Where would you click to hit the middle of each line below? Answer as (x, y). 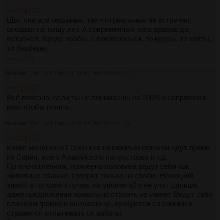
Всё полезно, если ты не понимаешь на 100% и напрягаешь (107, 98)
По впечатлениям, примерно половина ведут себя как (98, 166)
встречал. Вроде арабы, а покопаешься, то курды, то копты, (109, 39)
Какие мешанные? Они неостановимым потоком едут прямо (108, 148)
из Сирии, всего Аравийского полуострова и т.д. (87, 157)
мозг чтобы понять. (39, 107)
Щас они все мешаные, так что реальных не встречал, (99, 20)
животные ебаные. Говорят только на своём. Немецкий (100, 176)
